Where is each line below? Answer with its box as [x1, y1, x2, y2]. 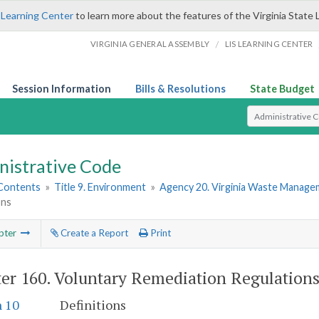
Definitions [60, 296, 126, 314]
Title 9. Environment [54, 181, 147, 194]
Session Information [12, 83, 111, 95]
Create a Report [58, 227, 128, 239]
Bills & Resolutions [135, 83, 226, 95]
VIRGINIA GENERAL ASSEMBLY [90, 39, 210, 48]
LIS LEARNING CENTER [224, 39, 313, 48]
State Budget [250, 83, 315, 95]
